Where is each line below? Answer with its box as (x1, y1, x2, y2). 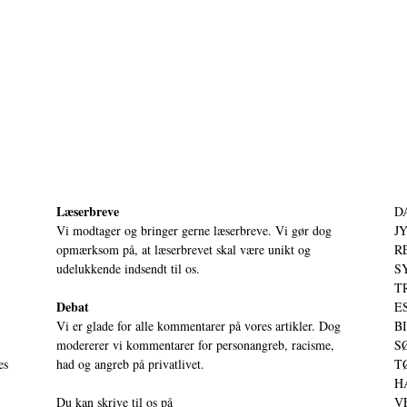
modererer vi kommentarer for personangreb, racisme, (56, 335, 334, 353)
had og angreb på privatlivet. (56, 354, 204, 372)
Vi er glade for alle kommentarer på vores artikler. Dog (56, 316, 341, 334)
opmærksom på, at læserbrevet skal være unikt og (56, 240, 311, 258)
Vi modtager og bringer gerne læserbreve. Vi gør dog (56, 221, 332, 239)
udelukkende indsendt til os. (56, 259, 200, 277)
